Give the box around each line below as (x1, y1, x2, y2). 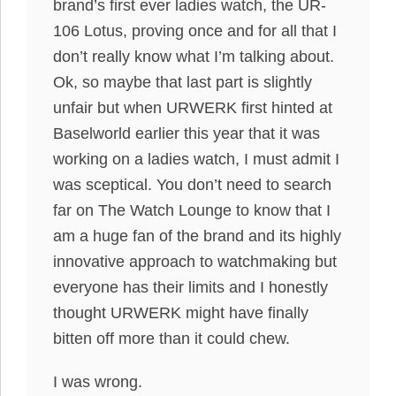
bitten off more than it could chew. (53, 330, 290, 347)
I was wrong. (53, 373, 142, 391)
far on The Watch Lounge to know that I (53, 202, 331, 219)
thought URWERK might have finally (53, 304, 308, 322)
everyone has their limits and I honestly (53, 278, 328, 296)
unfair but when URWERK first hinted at (53, 99, 332, 117)
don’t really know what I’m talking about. (53, 48, 334, 65)
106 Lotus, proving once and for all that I (53, 22, 337, 40)
